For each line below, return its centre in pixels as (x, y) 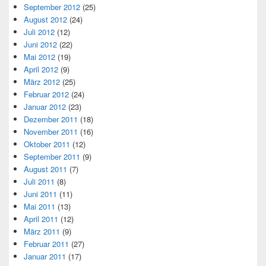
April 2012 (41, 69)
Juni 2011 (40, 194)
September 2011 (52, 156)
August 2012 (45, 19)
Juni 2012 (40, 44)
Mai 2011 (39, 206)
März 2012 (42, 81)
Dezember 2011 (51, 119)
